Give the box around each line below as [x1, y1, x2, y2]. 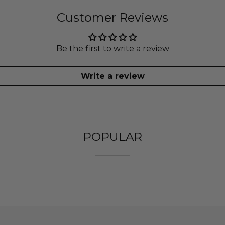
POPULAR [83, 130, 142, 144]
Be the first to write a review [56, 44, 169, 54]
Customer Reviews [57, 10, 168, 25]
